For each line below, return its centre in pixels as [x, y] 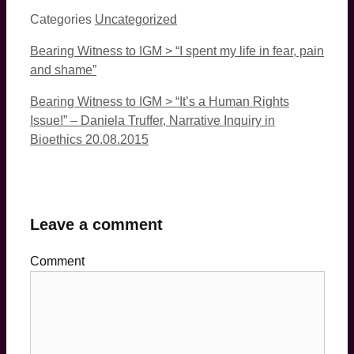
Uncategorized [136, 19]
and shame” [63, 70]
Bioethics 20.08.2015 [89, 139]
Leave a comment [96, 224]
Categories [62, 19]
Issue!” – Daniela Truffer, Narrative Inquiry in [153, 120]
